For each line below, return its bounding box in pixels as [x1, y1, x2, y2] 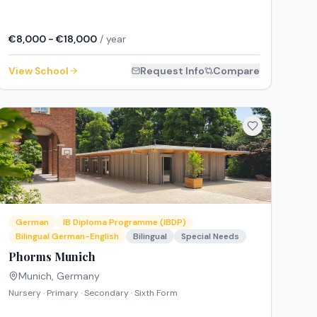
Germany [56, 270, 100, 283]
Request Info [139, 64, 204, 77]
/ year [96, 32, 126, 45]
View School [8, 64, 69, 77]
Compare [212, 64, 260, 77]
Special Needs [180, 231, 239, 243]
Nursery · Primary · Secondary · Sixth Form [8, 287, 178, 299]
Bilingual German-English [15, 231, 119, 243]
